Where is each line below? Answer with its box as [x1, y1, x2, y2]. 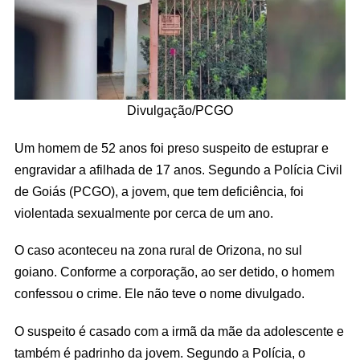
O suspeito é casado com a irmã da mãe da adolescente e [14, 324, 344, 339]
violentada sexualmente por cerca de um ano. [14, 205, 273, 220]
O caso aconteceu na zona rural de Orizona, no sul [14, 243, 302, 258]
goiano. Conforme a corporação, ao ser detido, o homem [14, 264, 334, 280]
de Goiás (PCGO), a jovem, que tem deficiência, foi [14, 183, 304, 198]
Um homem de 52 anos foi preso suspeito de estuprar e [14, 140, 329, 155]
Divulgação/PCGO [127, 103, 233, 118]
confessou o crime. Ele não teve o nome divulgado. [14, 286, 305, 301]
